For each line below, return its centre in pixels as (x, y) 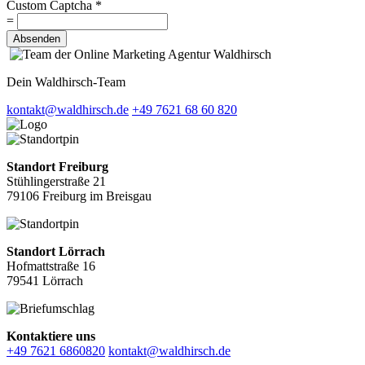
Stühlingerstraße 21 (56, 181)
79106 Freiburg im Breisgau (79, 196)
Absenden (37, 38)
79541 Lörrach (45, 280)
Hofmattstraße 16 (51, 266)
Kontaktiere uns (51, 336)
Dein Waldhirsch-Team (66, 81)
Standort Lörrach (56, 251)
